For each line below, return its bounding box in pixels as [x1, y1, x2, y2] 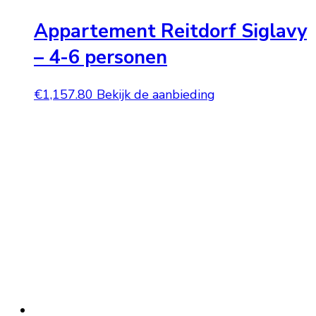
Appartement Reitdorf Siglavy [34, 18, 307, 44]
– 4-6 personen [34, 44, 167, 71]
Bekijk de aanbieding [97, 86, 215, 104]
